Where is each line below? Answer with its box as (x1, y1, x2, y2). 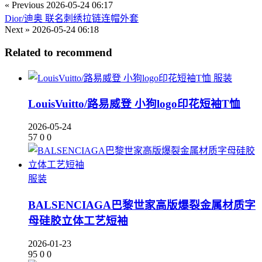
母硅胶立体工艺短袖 (28, 214, 128, 227)
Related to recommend (5, 46, 112, 58)
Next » (5, 25, 30, 35)
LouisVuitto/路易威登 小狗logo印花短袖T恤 (28, 98, 240, 111)
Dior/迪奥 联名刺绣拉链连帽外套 (5, 13, 139, 24)
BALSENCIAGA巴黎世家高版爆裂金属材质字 (28, 198, 256, 211)
